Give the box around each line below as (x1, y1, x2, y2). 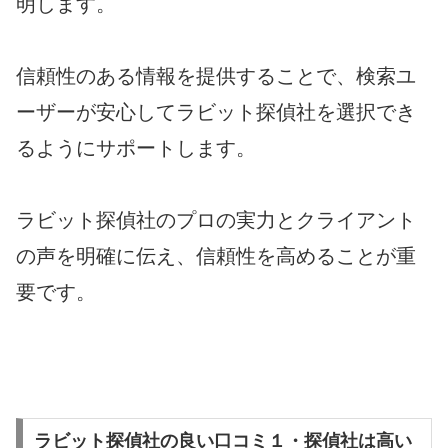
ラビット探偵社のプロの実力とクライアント (16, 209, 416, 232)
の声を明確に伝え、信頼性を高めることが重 (16, 245, 416, 268)
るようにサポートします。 (16, 137, 256, 160)
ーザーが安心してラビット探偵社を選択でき (16, 101, 416, 124)
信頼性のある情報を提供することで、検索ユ (16, 65, 416, 88)
